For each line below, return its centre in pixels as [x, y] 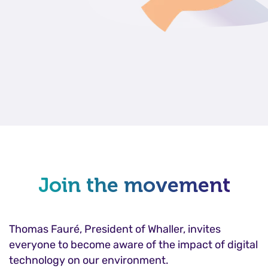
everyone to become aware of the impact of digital [133, 245]
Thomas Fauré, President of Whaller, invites [115, 229]
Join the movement [134, 185]
